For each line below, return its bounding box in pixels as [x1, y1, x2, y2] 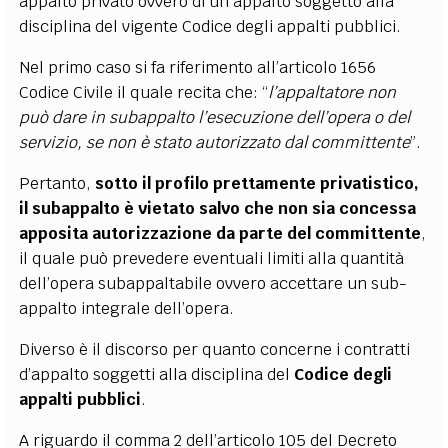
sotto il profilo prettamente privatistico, [95, 172, 420, 194]
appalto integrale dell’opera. [19, 297, 235, 319]
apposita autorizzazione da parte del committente [19, 222, 422, 244]
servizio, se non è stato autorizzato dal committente [19, 131, 411, 153]
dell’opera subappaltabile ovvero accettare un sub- [19, 272, 408, 294]
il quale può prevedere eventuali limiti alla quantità [19, 247, 405, 269]
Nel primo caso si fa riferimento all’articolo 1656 [19, 56, 377, 78]
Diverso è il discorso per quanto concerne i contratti [19, 338, 411, 360]
